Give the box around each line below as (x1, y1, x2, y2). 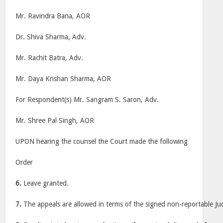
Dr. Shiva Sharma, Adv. (15, 33, 87, 41)
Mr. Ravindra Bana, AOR (15, 12, 91, 20)
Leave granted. (21, 179, 69, 187)
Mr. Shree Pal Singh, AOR (15, 116, 95, 124)
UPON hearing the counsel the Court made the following (15, 137, 188, 145)
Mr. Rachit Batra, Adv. (15, 54, 84, 62)
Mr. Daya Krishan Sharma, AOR (15, 75, 111, 83)
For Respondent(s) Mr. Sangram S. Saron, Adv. (15, 96, 159, 104)
